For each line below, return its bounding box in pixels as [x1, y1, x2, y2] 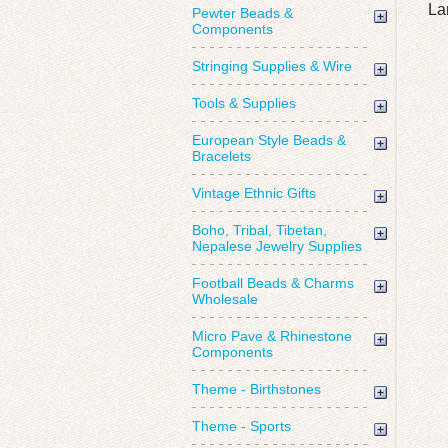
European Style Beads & [192, 132, 346, 148]
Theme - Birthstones [192, 381, 321, 397]
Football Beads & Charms [192, 275, 354, 291]
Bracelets [192, 148, 251, 164]
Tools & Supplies [192, 95, 296, 111]
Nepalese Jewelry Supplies [192, 238, 362, 254]
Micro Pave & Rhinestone [192, 328, 352, 344]
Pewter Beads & [192, 5, 293, 21]
